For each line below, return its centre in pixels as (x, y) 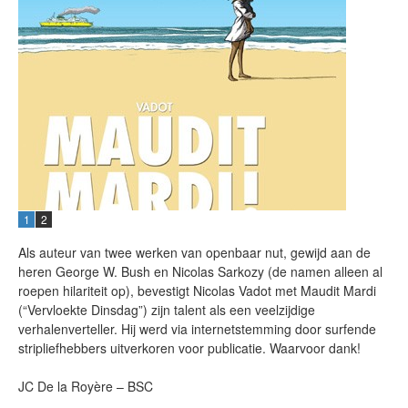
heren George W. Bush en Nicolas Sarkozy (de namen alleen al (200, 271)
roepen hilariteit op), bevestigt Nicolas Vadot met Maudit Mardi (197, 291)
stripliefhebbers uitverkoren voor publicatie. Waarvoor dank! (189, 348)
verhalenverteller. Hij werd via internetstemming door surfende (197, 329)
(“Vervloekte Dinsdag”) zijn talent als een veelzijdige (167, 310)
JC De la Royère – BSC (86, 386)
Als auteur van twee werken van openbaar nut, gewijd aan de (194, 252)
